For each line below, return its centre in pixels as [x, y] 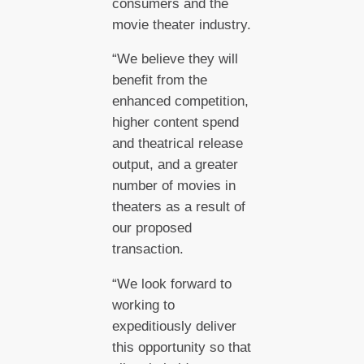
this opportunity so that [181, 348]
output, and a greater [175, 165]
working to [143, 305]
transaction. [147, 249]
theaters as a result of [178, 207]
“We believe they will [175, 59]
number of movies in [173, 186]
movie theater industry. [181, 24]
